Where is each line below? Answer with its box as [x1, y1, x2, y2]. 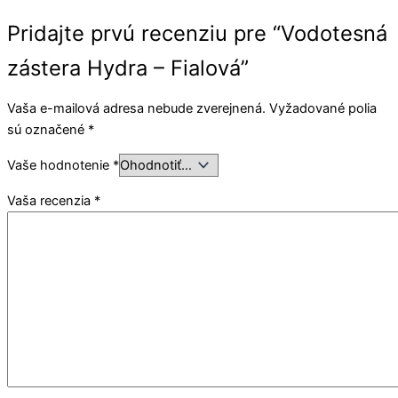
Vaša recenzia [7, 192, 94, 209]
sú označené [7, 122, 88, 139]
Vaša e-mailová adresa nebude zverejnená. [7, 100, 266, 117]
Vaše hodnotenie [7, 157, 113, 174]
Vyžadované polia [269, 100, 377, 117]
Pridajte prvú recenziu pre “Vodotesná [7, 20, 387, 46]
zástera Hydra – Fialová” [7, 54, 249, 81]
